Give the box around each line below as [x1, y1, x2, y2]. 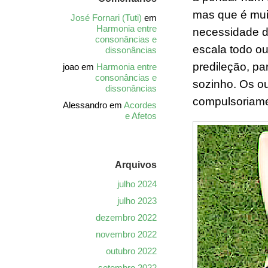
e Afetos [125, 111, 157, 121]
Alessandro [63, 100, 107, 110]
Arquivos [115, 160, 157, 170]
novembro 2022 [96, 229, 157, 239]
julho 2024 [117, 179, 157, 189]
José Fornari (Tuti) [71, 13, 142, 23]
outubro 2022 [106, 246, 157, 256]
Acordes [124, 100, 157, 110]
